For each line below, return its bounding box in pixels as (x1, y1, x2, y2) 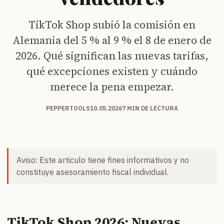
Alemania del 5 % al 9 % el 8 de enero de (12, 32, 211, 47)
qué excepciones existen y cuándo (26, 63, 197, 78)
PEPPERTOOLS (46, 104, 90, 112)
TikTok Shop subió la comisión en (28, 17, 195, 32)
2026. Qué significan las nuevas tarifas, (15, 48, 208, 63)
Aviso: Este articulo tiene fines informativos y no (16, 154, 189, 165)
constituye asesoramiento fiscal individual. (16, 166, 168, 177)
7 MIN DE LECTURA (122, 104, 178, 112)
